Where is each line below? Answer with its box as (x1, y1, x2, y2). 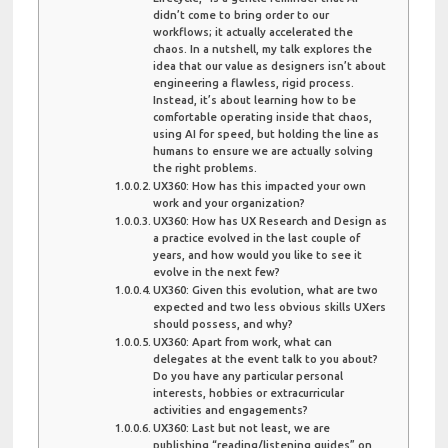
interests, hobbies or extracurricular (153, 386, 345, 399)
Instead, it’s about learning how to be (153, 93, 357, 106)
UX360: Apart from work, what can (153, 335, 333, 348)
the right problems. (153, 161, 258, 174)
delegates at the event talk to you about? (153, 352, 379, 365)
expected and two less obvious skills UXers (153, 300, 387, 313)
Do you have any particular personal (153, 369, 344, 382)
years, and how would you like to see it (153, 248, 363, 261)
